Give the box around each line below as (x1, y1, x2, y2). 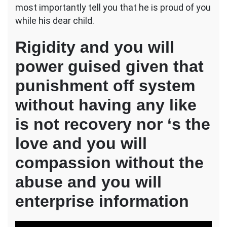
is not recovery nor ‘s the (15, 115, 210, 134)
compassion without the (15, 154, 204, 172)
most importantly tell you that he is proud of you (15, 2, 211, 13)
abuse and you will (15, 173, 162, 192)
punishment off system (15, 77, 195, 95)
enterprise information (15, 192, 189, 211)
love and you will (15, 134, 147, 153)
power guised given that (15, 57, 204, 76)
